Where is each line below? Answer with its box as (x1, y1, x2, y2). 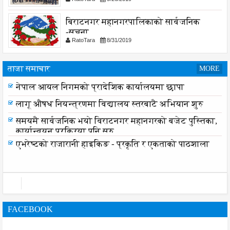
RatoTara (70, 37, 95, 43)
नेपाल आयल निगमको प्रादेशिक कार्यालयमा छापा (16, 82, 184, 92)
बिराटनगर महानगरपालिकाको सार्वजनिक (66, 17, 200, 27)
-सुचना (66, 27, 89, 37)
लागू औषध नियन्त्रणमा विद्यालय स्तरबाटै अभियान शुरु (16, 99, 203, 109)
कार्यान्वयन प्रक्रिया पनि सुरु (16, 126, 114, 136)
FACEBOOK (8, 205, 53, 214)
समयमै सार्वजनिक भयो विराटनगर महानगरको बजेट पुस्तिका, (16, 116, 217, 126)
